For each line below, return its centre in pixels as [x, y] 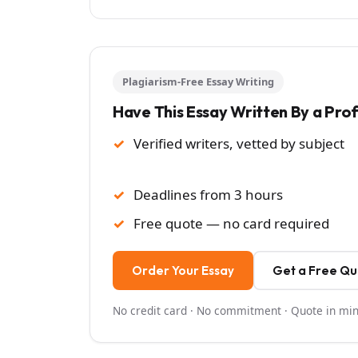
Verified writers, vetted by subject [239, 143]
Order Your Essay [183, 270]
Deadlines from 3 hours [208, 194]
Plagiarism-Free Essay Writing [198, 81]
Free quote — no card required [231, 223]
